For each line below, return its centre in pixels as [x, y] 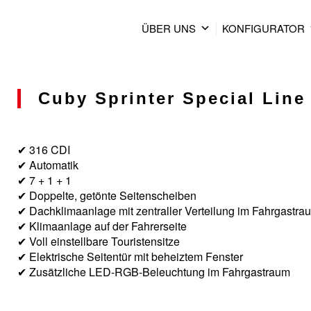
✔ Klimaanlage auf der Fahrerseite [102, 226]
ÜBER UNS [169, 28]
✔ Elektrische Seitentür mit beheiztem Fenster [130, 257]
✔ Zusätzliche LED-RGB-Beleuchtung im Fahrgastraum [154, 272]
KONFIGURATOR [264, 28]
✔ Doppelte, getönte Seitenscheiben [107, 195]
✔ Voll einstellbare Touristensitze [99, 241]
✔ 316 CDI [44, 150]
